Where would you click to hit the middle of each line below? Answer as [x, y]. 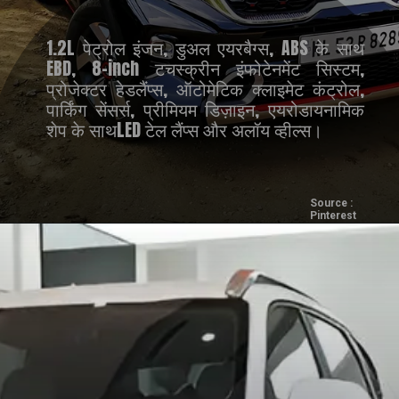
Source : [331, 203]
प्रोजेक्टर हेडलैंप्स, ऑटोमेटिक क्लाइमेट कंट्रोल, [205, 92]
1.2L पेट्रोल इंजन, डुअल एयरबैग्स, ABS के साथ [205, 51]
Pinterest [333, 215]
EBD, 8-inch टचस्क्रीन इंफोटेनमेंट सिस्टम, [205, 71]
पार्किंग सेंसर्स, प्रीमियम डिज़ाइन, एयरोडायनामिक [205, 112]
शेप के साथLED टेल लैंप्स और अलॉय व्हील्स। [185, 133]
